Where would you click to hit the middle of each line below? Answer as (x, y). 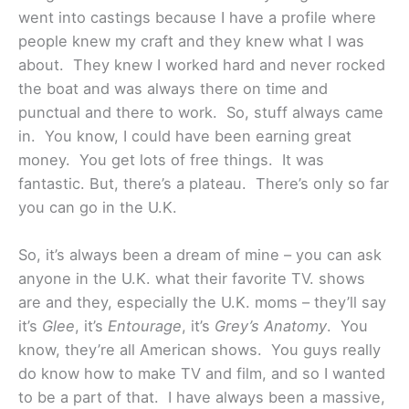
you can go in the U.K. (100, 207)
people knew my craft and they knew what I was (191, 41)
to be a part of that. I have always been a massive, (202, 397)
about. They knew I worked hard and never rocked (202, 64)
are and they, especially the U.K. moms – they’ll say (202, 302)
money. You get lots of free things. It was (171, 159)
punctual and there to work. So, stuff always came (201, 112)
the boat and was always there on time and (173, 88)
